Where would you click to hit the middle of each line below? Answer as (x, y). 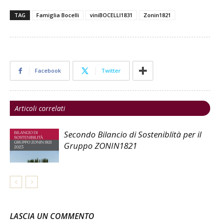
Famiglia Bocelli (58, 15)
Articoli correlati (40, 108)
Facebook (48, 70)
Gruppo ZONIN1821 (100, 146)
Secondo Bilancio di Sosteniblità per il (133, 134)
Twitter (111, 70)
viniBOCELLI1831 (111, 15)
